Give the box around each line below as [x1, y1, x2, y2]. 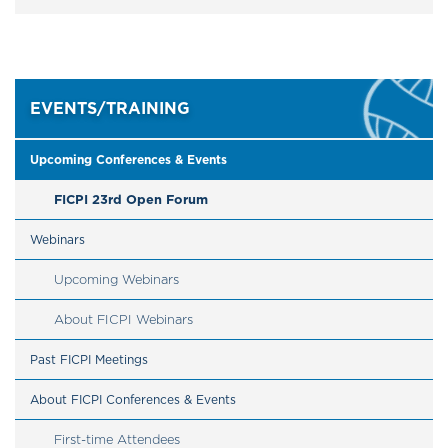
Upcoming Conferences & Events [30, 151, 227, 167]
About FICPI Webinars [54, 311, 193, 327]
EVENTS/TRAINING [30, 98, 190, 118]
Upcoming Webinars [54, 271, 179, 287]
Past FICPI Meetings [30, 351, 148, 367]
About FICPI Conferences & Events [30, 391, 236, 407]
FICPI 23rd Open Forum [54, 191, 208, 207]
